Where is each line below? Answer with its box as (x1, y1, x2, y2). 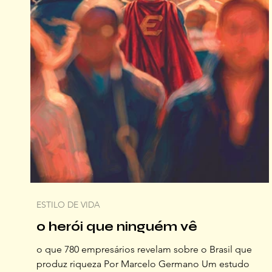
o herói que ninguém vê (36, 219, 197, 234)
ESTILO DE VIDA (36, 199, 100, 210)
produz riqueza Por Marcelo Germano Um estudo (36, 258, 250, 270)
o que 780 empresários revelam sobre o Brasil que (36, 243, 252, 255)
